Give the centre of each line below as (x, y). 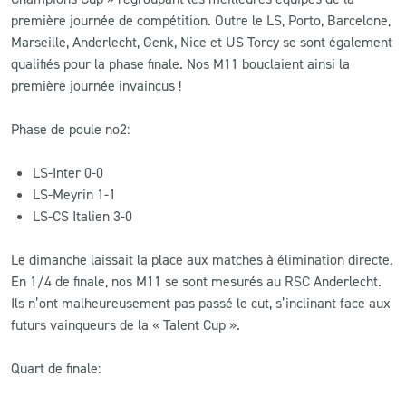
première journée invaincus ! (96, 86)
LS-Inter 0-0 (68, 173)
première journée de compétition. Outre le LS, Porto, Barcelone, (201, 20)
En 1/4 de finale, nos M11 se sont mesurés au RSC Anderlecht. (196, 281)
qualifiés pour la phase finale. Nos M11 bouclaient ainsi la (180, 64)
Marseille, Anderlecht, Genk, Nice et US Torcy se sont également (202, 42)
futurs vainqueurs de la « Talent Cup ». (126, 325)
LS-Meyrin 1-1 (74, 194)
